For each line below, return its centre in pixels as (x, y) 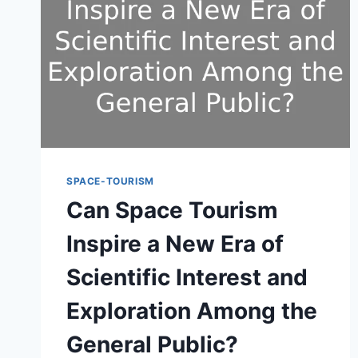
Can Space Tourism (172, 210)
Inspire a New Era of (175, 243)
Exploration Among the (192, 310)
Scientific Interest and (187, 277)
